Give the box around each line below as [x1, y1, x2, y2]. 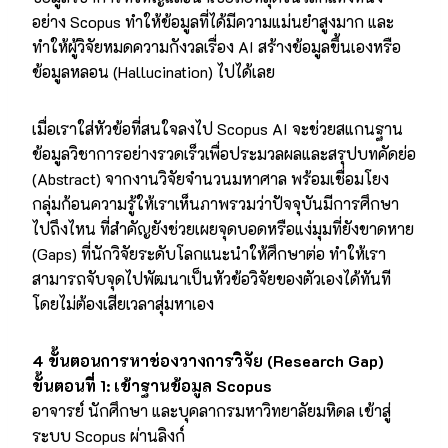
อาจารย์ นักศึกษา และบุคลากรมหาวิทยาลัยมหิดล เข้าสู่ [32, 399, 391, 421]
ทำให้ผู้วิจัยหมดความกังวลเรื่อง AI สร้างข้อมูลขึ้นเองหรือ [32, 35, 401, 57]
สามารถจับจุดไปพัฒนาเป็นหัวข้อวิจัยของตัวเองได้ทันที [32, 267, 391, 289]
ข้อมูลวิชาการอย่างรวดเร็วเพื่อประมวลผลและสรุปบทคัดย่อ [32, 142, 416, 164]
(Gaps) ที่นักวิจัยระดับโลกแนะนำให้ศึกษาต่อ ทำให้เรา [32, 242, 386, 264]
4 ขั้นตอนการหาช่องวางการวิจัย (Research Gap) [32, 349, 384, 371]
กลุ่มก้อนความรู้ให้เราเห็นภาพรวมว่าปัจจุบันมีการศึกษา [32, 192, 399, 214]
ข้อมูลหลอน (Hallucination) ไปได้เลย [32, 60, 275, 82]
